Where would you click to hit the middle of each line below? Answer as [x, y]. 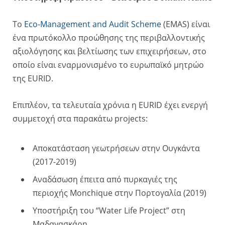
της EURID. [33, 78]
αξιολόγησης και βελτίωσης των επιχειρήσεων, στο [109, 51]
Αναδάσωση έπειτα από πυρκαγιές [97, 179]
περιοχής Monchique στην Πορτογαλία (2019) [120, 193]
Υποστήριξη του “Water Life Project [99, 210]
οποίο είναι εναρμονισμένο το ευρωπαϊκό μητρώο [108, 65]
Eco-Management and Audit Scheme [93, 24]
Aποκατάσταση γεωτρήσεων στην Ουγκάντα [116, 148]
